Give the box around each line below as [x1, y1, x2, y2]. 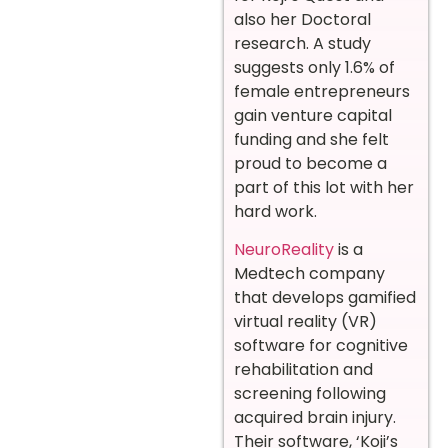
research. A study [234, 31, 371, 55]
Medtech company [234, 262, 385, 286]
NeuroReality [234, 238, 334, 262]
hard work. [234, 199, 317, 223]
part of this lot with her [234, 175, 414, 199]
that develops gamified [234, 286, 416, 310]
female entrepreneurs [234, 79, 410, 103]
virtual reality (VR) [234, 310, 377, 334]
